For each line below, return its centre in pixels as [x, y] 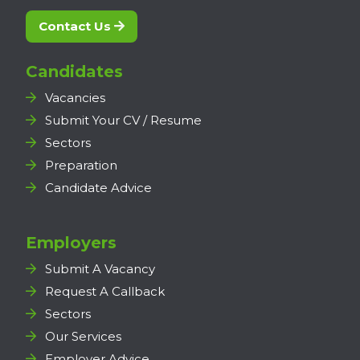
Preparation [81, 166]
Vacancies [75, 98]
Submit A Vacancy [100, 269]
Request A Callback [105, 292]
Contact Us [76, 27]
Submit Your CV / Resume [123, 121]
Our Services [83, 337]
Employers [71, 243]
